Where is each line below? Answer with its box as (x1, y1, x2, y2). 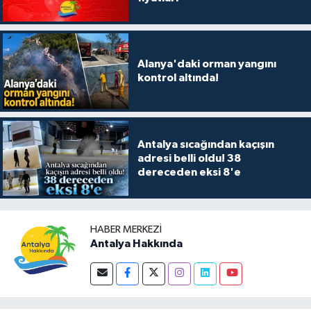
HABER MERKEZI (90, 224, 162, 235)
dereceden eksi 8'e (137, 166, 241, 178)
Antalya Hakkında (90, 238, 183, 250)
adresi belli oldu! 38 (137, 152, 241, 164)
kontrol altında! (137, 72, 219, 84)
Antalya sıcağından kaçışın (137, 138, 274, 150)
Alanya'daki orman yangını (137, 58, 276, 70)
